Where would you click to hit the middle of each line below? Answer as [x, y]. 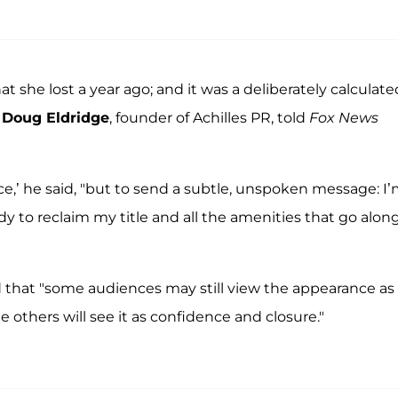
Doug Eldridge [56, 117]
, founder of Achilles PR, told [209, 117]
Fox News [344, 117]
